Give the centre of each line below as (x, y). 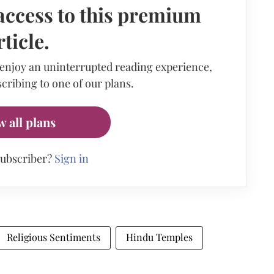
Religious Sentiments (54, 237)
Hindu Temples (159, 237)
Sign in (71, 158)
